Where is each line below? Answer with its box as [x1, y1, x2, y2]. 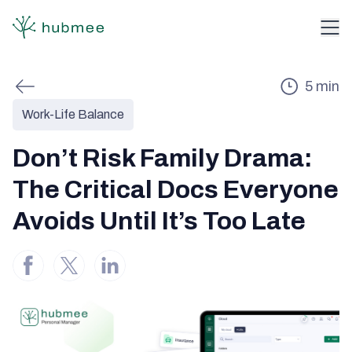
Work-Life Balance [22, 108, 124, 121]
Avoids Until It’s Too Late [13, 207, 306, 235]
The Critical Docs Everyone [13, 176, 339, 203]
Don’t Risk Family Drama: [13, 145, 313, 172]
